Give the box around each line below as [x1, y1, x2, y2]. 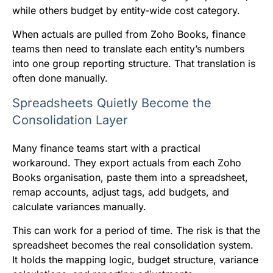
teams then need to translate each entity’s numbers [12, 42, 244, 55]
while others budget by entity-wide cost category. [12, 4, 240, 16]
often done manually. [12, 71, 108, 84]
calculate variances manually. [12, 200, 146, 213]
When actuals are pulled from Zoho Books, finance [12, 27, 246, 40]
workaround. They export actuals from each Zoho [12, 156, 241, 169]
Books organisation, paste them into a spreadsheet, [12, 171, 248, 183]
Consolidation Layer [12, 112, 128, 127]
